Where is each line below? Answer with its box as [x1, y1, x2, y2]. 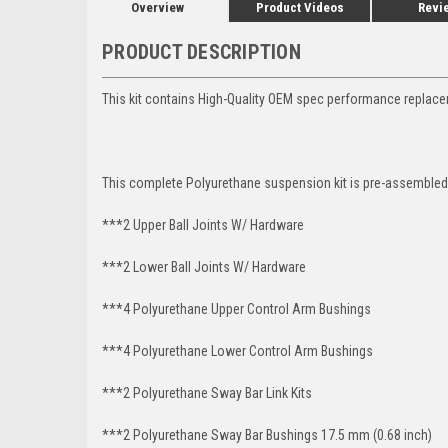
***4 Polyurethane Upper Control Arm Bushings [102, 300, 371, 317]
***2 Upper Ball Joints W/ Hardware [102, 216, 304, 233]
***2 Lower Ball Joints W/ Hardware [102, 258, 306, 275]
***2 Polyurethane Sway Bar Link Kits [102, 384, 312, 401]
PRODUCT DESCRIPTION [102, 39, 301, 64]
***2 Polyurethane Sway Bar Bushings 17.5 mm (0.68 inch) [102, 426, 432, 443]
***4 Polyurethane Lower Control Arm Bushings [102, 342, 373, 359]
